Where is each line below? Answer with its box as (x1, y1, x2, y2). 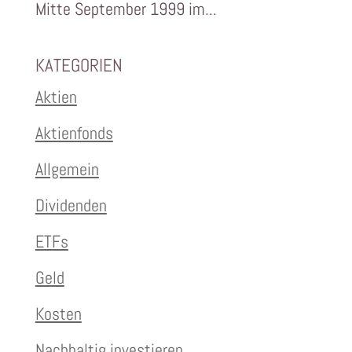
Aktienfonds (35, 122, 113, 145)
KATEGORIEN (35, 53, 123, 78)
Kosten (35, 302, 82, 325)
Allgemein (35, 158, 99, 181)
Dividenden (35, 194, 107, 217)
